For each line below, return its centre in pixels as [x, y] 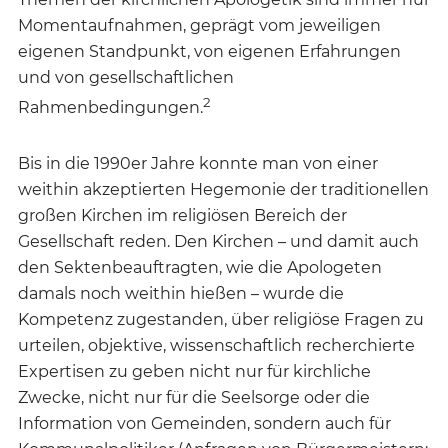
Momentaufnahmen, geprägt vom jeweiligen [199, 25]
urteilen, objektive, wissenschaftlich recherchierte [216, 346]
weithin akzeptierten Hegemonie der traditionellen [223, 190]
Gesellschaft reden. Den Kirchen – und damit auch [218, 242]
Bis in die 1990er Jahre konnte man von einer [198, 164]
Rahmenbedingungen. [110, 108]
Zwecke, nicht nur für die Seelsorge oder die [194, 398]
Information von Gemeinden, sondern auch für [204, 424]
